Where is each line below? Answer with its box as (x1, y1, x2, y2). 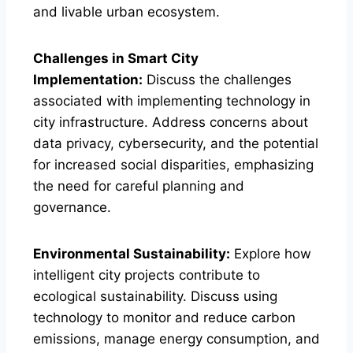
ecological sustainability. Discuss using (33, 288, 277, 304)
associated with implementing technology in (33, 92, 310, 109)
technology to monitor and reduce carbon (33, 309, 295, 325)
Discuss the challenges (143, 71, 292, 87)
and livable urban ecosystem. (33, 3, 220, 20)
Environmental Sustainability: (33, 245, 230, 262)
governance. (33, 199, 111, 215)
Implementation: (33, 71, 143, 87)
